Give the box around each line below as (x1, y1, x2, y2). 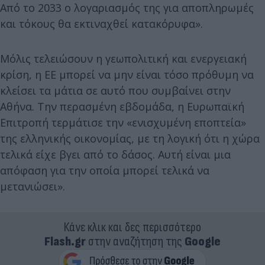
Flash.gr (44, 234, 86, 250)
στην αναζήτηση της (86, 234, 185, 250)
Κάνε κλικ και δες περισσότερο (64, 219, 201, 235)
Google (185, 234, 221, 250)
